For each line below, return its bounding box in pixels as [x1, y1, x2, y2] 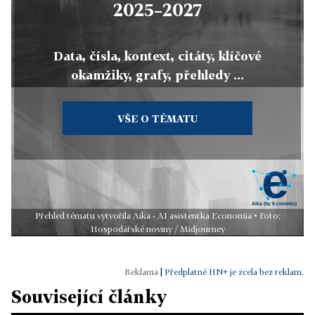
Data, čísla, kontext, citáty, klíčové [53, 49, 262, 64]
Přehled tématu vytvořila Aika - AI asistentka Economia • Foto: [34, 210, 281, 221]
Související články [11, 286, 167, 307]
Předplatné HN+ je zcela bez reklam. [165, 266, 304, 278]
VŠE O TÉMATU [117, 112, 198, 125]
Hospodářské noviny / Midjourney [90, 224, 225, 235]
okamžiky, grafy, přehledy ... [71, 67, 244, 83]
